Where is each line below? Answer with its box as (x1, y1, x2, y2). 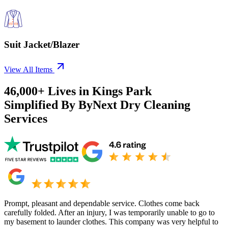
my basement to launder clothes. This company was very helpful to (4, 217, 218, 226)
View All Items (4, 65, 52, 74)
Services (4, 111, 47, 125)
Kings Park (92, 84, 152, 98)
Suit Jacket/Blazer (4, 39, 79, 50)
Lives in (45, 84, 92, 98)
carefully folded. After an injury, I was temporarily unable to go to (4, 208, 215, 217)
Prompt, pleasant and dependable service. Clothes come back (4, 198, 199, 208)
